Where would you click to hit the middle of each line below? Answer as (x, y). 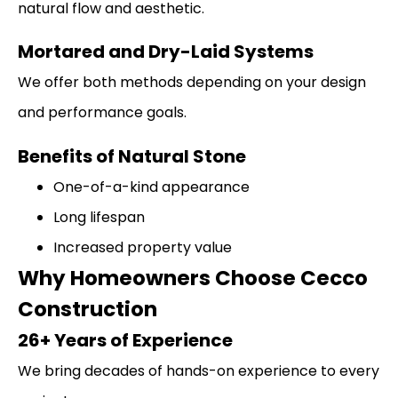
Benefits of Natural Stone (132, 156)
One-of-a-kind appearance (151, 187)
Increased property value (143, 247)
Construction (88, 309)
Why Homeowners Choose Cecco (193, 278)
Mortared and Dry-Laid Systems (166, 52)
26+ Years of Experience (125, 340)
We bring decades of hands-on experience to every (199, 370)
